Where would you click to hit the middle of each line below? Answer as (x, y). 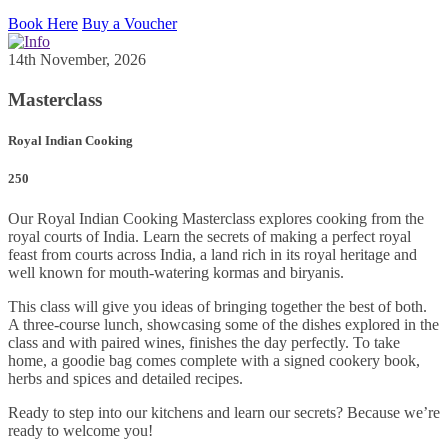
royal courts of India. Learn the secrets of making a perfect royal (209, 236)
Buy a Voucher (129, 24)
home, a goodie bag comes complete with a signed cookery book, (214, 360)
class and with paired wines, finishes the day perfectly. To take (204, 342)
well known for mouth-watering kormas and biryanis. (176, 272)
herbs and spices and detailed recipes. (125, 378)
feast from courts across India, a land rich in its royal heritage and (212, 254)
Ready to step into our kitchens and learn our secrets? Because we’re (224, 412)
